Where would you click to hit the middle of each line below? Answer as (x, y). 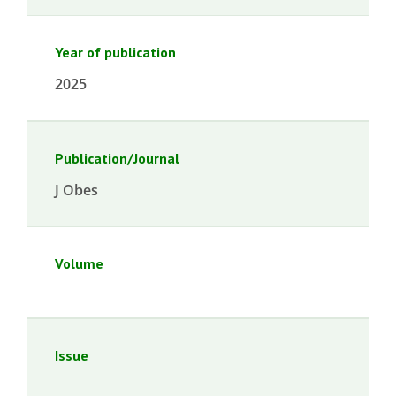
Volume (79, 263)
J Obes (76, 190)
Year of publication (115, 52)
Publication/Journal (117, 158)
